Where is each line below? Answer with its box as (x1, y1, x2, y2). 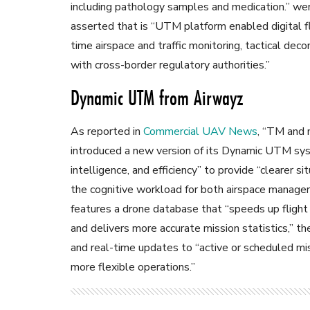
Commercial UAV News (143, 124, 257, 140)
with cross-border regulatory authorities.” (71, 57, 270, 73)
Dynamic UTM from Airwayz (71, 84, 244, 113)
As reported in (71, 124, 143, 140)
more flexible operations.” (71, 259, 195, 275)
